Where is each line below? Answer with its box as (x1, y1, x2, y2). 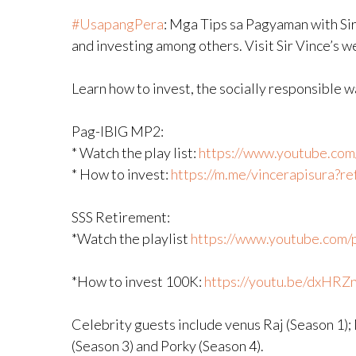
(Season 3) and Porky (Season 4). (72, 337, 264, 354)
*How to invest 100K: (72, 273, 204, 290)
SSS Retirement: (72, 208, 170, 226)
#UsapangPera (72, 15, 164, 33)
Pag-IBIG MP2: (72, 122, 164, 140)
